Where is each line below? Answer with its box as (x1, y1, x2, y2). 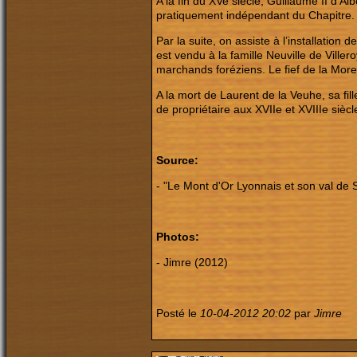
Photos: (156, 230, 199, 243)
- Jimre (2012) (156, 256, 228, 269)
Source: (156, 154, 198, 167)
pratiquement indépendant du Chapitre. (156, 9, 355, 22)
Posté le (156, 307, 200, 320)
